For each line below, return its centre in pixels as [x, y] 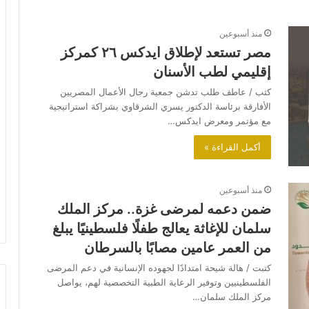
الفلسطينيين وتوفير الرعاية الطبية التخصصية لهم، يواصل [164, 282]
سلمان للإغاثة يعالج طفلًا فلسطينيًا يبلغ [162, 229]
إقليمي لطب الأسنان [212, 72]
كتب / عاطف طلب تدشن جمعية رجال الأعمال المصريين [166, 92]
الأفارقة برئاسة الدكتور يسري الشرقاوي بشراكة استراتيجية [160, 107]
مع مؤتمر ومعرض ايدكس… [219, 121]
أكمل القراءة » [232, 147]
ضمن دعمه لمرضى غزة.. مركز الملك [164, 209]
